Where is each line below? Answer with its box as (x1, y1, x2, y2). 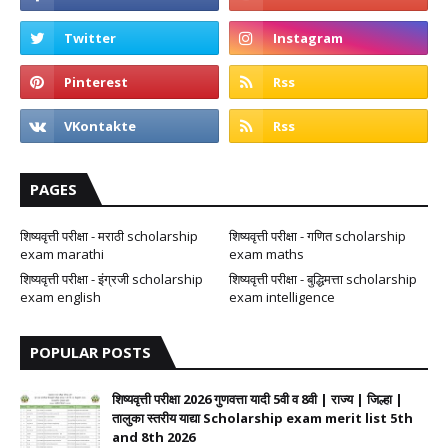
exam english (20, 288, 101, 306)
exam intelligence (229, 288, 335, 306)
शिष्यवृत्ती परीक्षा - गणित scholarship (229, 227, 406, 245)
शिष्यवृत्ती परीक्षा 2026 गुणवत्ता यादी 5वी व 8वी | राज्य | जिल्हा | (112, 390, 403, 408)
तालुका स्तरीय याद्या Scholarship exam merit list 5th (112, 409, 413, 427)
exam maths (229, 245, 304, 263)
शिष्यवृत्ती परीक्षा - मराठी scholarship (20, 227, 198, 245)
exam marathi (20, 245, 104, 263)
